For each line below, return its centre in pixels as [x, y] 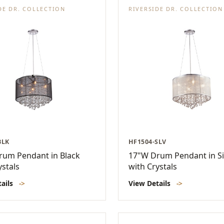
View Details [150, 183]
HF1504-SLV [147, 141]
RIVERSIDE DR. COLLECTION [176, 9]
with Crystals [153, 166]
